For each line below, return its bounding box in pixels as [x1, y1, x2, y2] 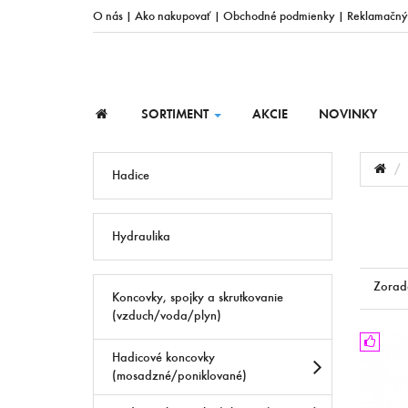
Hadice [112, 167, 149, 183]
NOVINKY [318, 106, 377, 122]
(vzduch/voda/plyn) [112, 307, 221, 323]
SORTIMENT [140, 106, 212, 122]
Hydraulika [112, 228, 170, 244]
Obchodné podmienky [223, 8, 335, 23]
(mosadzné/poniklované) [112, 367, 247, 383]
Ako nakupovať [135, 8, 211, 23]
